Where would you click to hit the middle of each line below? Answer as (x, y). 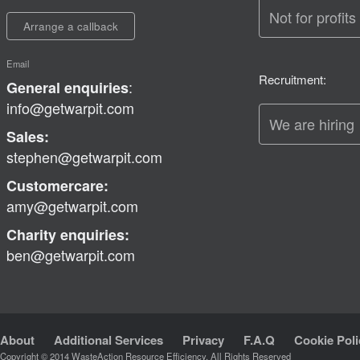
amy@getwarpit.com (72, 206)
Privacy (203, 340)
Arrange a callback (70, 27)
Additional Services (108, 340)
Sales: (27, 137)
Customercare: (57, 186)
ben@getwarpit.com (70, 255)
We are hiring (311, 124)
